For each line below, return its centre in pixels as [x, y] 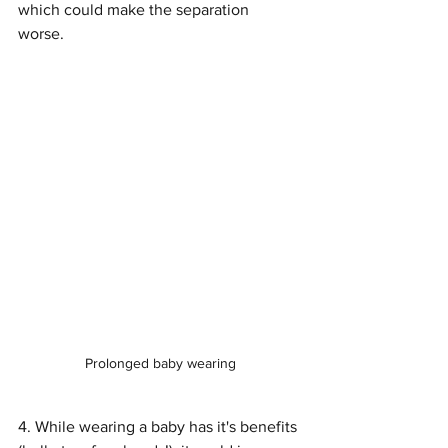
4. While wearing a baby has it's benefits [159, 426]
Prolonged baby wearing [160, 362]
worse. [43, 33]
